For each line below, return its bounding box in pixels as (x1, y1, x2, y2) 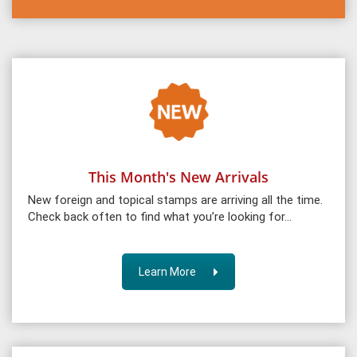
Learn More (139, 265, 196, 278)
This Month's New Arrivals (88, 167, 269, 186)
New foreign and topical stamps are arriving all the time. (28, 192, 323, 207)
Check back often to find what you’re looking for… (28, 209, 292, 224)
